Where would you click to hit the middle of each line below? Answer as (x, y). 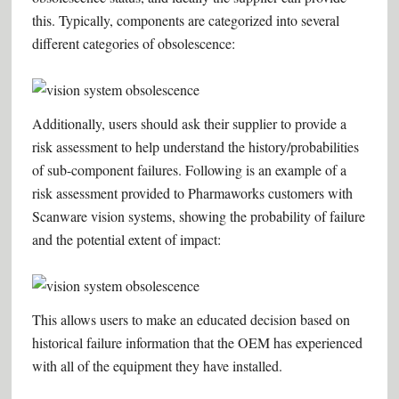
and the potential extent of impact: (126, 239)
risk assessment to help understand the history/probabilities (195, 147)
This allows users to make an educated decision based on (191, 319)
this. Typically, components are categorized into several (185, 20)
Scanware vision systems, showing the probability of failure (198, 216)
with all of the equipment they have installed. (157, 366)
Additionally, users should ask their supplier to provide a (189, 123)
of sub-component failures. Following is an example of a (189, 170)
